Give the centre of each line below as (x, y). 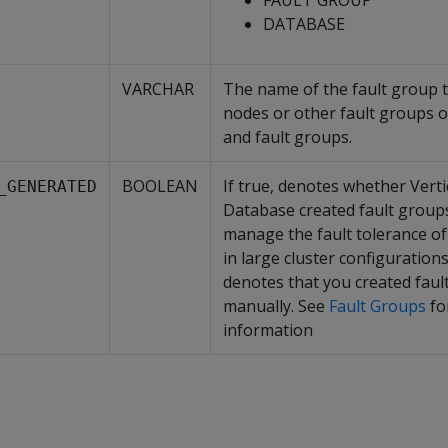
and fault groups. (287, 137)
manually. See (276, 306)
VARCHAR (158, 89)
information (268, 330)
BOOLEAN (160, 186)
